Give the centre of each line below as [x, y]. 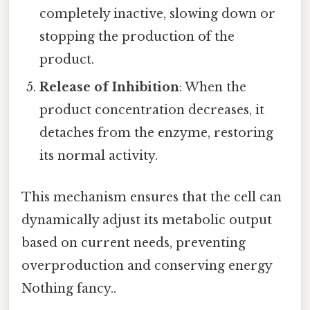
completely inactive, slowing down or [158, 14]
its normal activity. [99, 156]
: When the [213, 88]
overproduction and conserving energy [147, 265]
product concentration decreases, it [152, 110]
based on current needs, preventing [134, 243]
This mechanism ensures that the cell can [152, 197]
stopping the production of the [137, 37]
